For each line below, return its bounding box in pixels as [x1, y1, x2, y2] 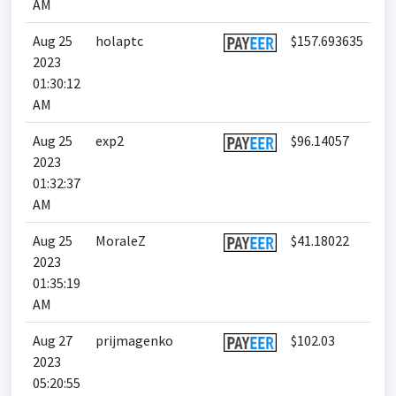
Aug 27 [33, 331, 72, 349]
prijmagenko [95, 331, 173, 349]
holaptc [95, 32, 143, 49]
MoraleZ [95, 232, 146, 249]
